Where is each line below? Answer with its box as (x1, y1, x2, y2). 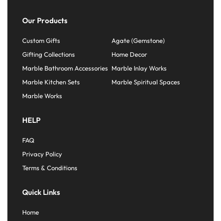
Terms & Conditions (22, 164, 77, 172)
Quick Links (22, 187, 60, 197)
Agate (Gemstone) (111, 37, 165, 45)
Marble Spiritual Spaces (111, 78, 180, 86)
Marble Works (22, 92, 62, 100)
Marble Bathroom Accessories (22, 64, 108, 73)
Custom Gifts (22, 37, 60, 45)
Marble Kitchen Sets (22, 78, 80, 86)
